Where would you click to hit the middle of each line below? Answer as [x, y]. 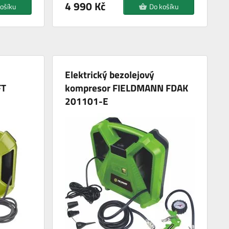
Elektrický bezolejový [110, 75]
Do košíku [164, 7]
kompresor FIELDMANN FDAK [127, 88]
